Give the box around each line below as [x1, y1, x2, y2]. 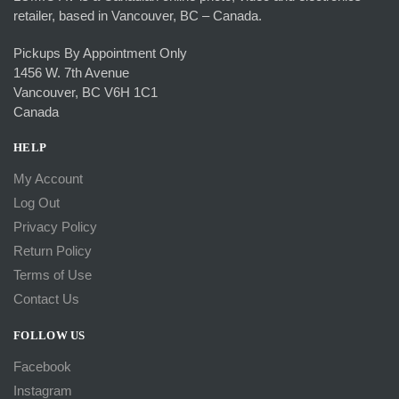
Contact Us [13, 291, 79, 306]
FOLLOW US [13, 329, 85, 342]
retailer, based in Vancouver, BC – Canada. [13, 8, 262, 24]
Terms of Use [13, 267, 92, 282]
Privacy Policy [13, 219, 97, 234]
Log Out [13, 195, 60, 210]
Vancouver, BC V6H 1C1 [13, 84, 158, 100]
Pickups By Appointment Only [13, 45, 187, 61]
